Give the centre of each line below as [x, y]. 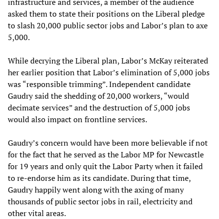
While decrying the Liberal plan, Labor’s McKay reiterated [108, 61]
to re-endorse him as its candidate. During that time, [99, 178]
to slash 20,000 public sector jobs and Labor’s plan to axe [108, 26]
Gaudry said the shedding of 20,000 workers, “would [99, 96]
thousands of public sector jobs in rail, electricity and [100, 202]
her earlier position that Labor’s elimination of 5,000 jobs [109, 73]
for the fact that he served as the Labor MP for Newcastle [106, 155]
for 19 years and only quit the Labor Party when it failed [105, 166]
